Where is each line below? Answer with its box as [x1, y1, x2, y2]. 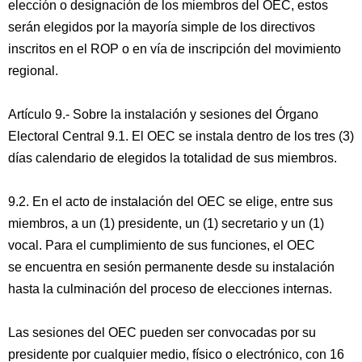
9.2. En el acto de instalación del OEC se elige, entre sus [8, 195, 333, 208]
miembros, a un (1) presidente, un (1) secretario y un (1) [8, 217, 324, 230]
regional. [8, 64, 58, 78]
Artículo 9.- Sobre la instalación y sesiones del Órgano [8, 107, 318, 121]
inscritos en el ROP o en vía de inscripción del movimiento [8, 42, 341, 56]
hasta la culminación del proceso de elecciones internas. [8, 282, 332, 296]
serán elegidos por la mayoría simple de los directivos [8, 20, 315, 34]
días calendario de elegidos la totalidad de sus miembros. [8, 151, 337, 165]
